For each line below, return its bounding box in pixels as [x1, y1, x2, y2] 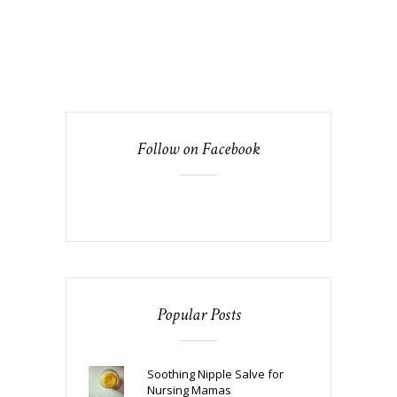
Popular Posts [156, 302, 241, 326]
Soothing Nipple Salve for [146, 365, 284, 382]
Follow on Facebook [137, 136, 260, 160]
